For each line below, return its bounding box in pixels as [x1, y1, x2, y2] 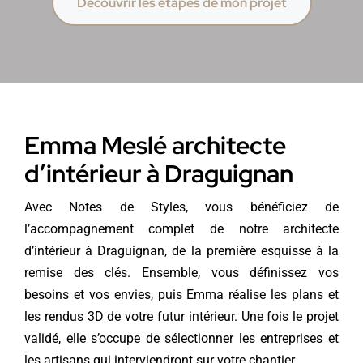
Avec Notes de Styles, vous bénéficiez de [23, 199, 340, 215]
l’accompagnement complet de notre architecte [23, 220, 340, 237]
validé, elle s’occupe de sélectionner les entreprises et [23, 330, 340, 346]
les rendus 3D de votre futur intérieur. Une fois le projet [23, 308, 340, 324]
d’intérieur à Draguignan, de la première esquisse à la [23, 242, 340, 258]
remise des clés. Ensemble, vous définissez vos [23, 264, 340, 280]
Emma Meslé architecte [23, 129, 286, 161]
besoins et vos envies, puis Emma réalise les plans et [23, 286, 340, 302]
